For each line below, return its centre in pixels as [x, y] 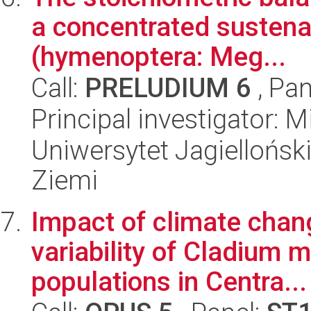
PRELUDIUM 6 [168, 88]
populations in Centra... [169, 281]
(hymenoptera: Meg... [159, 57]
